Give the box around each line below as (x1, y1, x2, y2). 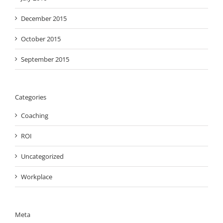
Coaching (21, 111, 48, 120)
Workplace (21, 172, 52, 182)
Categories (15, 92, 46, 102)
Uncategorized (21, 152, 64, 161)
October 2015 (21, 34, 61, 43)
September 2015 (21, 54, 69, 64)
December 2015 (21, 13, 67, 23)
